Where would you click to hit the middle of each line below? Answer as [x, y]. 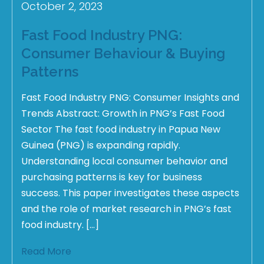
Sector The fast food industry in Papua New [121, 129]
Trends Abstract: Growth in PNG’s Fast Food [123, 113]
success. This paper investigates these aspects [130, 193]
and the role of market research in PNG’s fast [126, 209]
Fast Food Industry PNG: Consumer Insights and [130, 97]
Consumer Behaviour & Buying [123, 53]
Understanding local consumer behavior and [124, 161]
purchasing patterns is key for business [112, 177]
